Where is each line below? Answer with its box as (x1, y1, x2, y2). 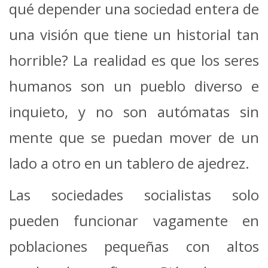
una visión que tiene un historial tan (9, 25, 259, 45)
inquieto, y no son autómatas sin (9, 102, 259, 122)
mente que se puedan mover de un (9, 127, 259, 148)
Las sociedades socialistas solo (9, 185, 259, 205)
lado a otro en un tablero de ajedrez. (9, 153, 249, 173)
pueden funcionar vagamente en (9, 211, 259, 231)
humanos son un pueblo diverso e (9, 76, 259, 96)
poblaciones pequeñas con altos (9, 236, 259, 257)
